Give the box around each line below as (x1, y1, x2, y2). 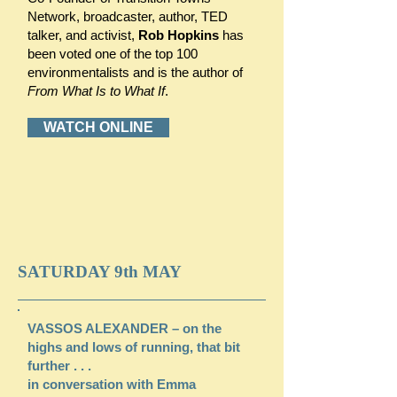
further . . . (27, 358, 91, 373)
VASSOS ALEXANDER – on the (27, 321, 222, 336)
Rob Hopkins (138, 27, 219, 43)
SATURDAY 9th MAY (18, 262, 182, 281)
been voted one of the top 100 (27, 46, 198, 61)
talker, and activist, (27, 27, 138, 43)
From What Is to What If (27, 83, 165, 98)
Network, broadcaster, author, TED (27, 9, 228, 24)
